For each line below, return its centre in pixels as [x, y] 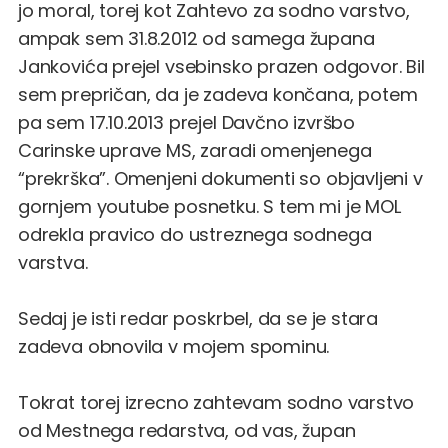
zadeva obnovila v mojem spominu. [174, 346]
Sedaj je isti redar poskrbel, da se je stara [198, 318]
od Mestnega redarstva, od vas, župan [187, 430]
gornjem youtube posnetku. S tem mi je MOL [209, 206]
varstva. [53, 262]
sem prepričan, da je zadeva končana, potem [218, 94]
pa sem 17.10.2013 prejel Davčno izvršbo [186, 122]
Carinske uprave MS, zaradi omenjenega [195, 150]
